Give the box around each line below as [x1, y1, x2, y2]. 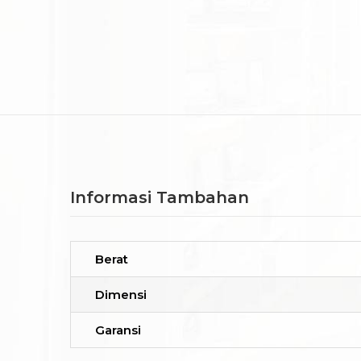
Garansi [95, 322, 141, 338]
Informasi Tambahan [70, 188, 249, 208]
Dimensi [95, 287, 147, 303]
